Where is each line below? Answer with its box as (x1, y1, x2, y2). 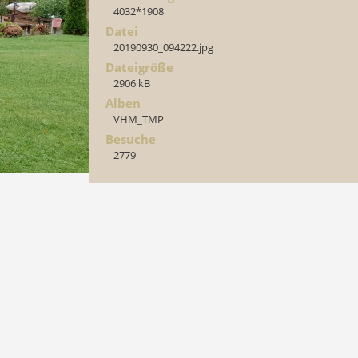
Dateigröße (105, 59, 173, 75)
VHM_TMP (113, 112, 164, 126)
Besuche (105, 131, 156, 147)
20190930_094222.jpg (113, 40, 213, 54)
